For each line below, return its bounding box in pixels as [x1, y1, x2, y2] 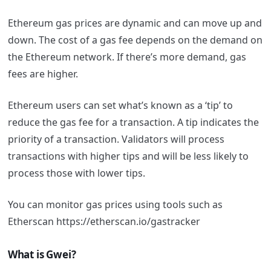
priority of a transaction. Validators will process [7, 132, 224, 146]
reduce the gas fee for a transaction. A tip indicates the [7, 115, 259, 129]
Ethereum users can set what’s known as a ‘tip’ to [7, 98, 233, 112]
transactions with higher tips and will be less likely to [7, 149, 249, 163]
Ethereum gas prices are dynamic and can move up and [7, 16, 262, 30]
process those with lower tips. [7, 166, 148, 180]
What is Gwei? [7, 247, 79, 261]
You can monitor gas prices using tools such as [7, 197, 223, 211]
